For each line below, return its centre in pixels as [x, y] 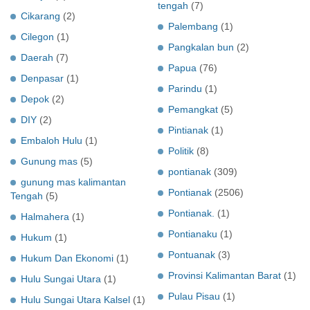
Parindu [185, 88]
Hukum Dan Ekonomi [67, 258]
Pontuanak [192, 254]
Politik [181, 151]
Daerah [37, 57]
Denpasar [42, 78]
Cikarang [40, 16]
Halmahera [45, 216]
